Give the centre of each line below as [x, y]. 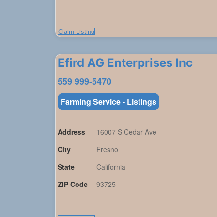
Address [72, 132]
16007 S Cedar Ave [127, 132]
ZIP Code [73, 184]
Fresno [108, 149]
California [111, 167]
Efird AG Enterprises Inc [125, 63]
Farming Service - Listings [109, 102]
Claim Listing [77, 31]
